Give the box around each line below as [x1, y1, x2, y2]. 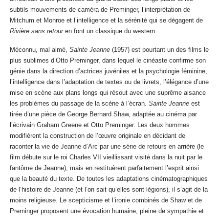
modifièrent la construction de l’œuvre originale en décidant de [10, 132, 185, 140]
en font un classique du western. [63, 27, 157, 35]
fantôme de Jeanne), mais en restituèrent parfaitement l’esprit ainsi [10, 164, 199, 172]
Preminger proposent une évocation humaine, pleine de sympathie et [10, 207, 204, 215]
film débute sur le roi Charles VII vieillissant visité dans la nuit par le [10, 153, 202, 161]
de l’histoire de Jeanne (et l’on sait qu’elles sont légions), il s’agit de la [10, 186, 208, 194]
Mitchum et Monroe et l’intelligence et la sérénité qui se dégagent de [10, 17, 203, 24]
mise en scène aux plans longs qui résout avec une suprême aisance [10, 89, 206, 97]
